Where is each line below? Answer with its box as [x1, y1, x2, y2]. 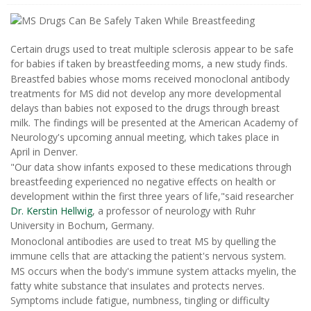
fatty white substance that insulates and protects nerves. [10, 279, 264, 293]
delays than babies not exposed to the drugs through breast [10, 101, 280, 115]
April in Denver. [10, 144, 78, 158]
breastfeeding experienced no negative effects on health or [10, 175, 276, 189]
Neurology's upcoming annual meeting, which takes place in [10, 130, 279, 144]
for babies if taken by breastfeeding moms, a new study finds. [10, 56, 287, 70]
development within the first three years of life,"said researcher [10, 190, 294, 203]
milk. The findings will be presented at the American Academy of [10, 115, 298, 129]
